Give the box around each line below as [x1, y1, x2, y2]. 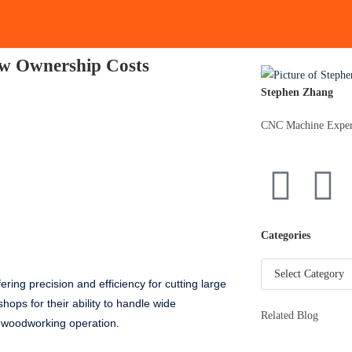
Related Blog [260, 310, 318, 322]
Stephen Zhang [260, 86, 333, 99]
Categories [260, 229, 310, 242]
